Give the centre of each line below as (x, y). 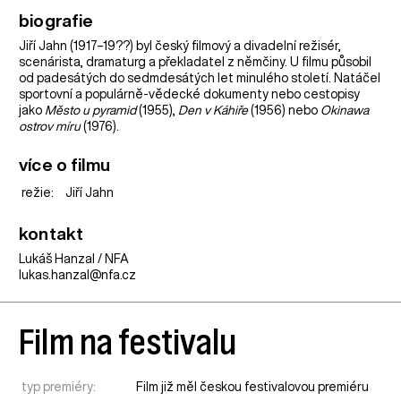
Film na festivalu (128, 341)
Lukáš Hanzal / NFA (74, 258)
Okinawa (345, 110)
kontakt (51, 233)
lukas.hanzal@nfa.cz (78, 274)
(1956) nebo (285, 110)
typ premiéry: (59, 386)
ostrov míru (50, 126)
